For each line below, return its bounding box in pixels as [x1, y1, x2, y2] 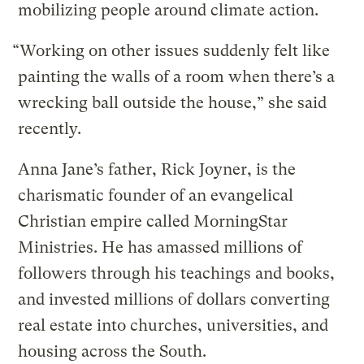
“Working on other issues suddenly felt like [12, 41, 331, 61]
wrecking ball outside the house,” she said [18, 93, 327, 113]
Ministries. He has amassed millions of [18, 238, 303, 258]
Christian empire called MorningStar [18, 212, 288, 232]
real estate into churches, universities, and [18, 316, 329, 336]
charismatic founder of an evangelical [18, 186, 294, 206]
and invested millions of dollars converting [18, 290, 331, 310]
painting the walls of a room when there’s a [18, 67, 336, 87]
